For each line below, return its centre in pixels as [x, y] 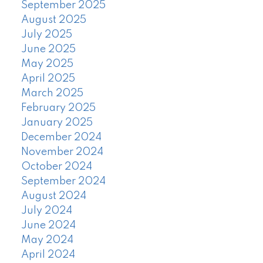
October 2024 [56, 167]
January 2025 [57, 123]
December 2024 [61, 138]
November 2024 [62, 152]
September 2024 [63, 182]
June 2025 [48, 50]
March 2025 [52, 94]
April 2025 [48, 79]
